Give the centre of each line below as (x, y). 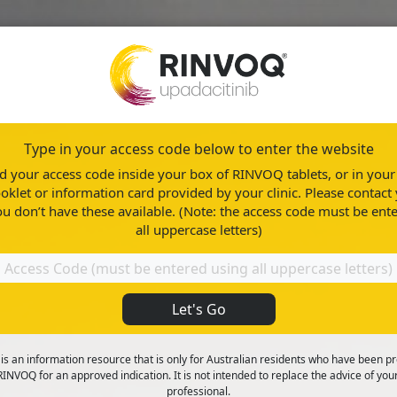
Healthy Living (323, 150)
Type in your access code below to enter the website (198, 149)
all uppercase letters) (198, 230)
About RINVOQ (136, 150)
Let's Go (198, 310)
